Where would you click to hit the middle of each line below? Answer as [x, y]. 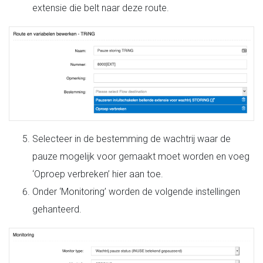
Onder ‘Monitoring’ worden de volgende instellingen [136, 191]
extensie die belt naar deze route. [101, 8]
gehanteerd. [57, 209]
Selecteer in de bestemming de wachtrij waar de [131, 139]
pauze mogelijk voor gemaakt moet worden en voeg [141, 156]
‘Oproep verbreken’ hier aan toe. [98, 174]
